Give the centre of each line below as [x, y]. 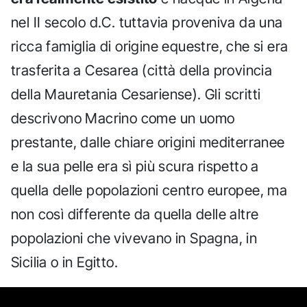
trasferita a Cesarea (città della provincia [142, 71]
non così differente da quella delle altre [135, 214]
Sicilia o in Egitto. [64, 262]
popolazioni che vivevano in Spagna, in [134, 238]
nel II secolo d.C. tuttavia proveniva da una [147, 23]
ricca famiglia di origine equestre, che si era [150, 47]
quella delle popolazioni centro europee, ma [149, 191]
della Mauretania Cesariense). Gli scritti [136, 95]
